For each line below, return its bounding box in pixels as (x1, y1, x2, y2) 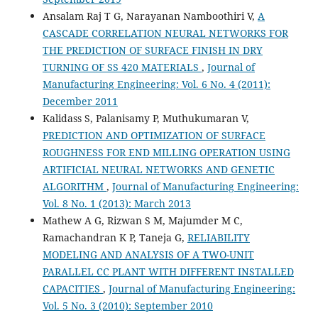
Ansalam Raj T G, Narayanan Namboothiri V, (42, 9, 258, 23)
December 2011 (42, 94, 118, 108)
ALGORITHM (42, 179, 106, 193)
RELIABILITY (187, 230, 250, 244)
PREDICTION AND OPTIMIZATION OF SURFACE (42, 128, 265, 142)
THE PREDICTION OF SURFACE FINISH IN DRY (42, 43, 263, 57)
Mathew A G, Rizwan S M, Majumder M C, (42, 213, 243, 227)
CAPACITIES (42, 281, 103, 295)
